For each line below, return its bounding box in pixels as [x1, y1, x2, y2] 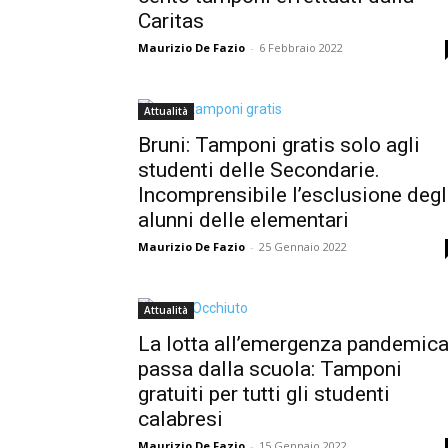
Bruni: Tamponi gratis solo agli [138, 132, 420, 157]
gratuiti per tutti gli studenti [138, 381, 390, 406]
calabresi [138, 406, 223, 431]
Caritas [138, 8, 204, 33]
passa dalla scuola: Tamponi [138, 356, 402, 381]
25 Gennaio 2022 [259, 238, 347, 254]
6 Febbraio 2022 [259, 39, 343, 55]
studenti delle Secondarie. [138, 157, 380, 182]
